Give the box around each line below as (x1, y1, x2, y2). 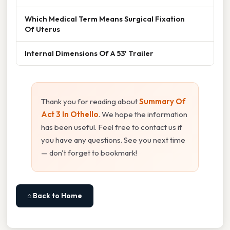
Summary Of (139, 96, 186, 106)
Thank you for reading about (41, 96, 139, 106)
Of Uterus (25, 24, 60, 34)
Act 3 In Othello (41, 109, 99, 119)
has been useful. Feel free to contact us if (41, 122, 182, 132)
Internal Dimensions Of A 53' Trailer (25, 48, 154, 58)
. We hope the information (99, 109, 187, 119)
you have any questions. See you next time (41, 135, 185, 145)
